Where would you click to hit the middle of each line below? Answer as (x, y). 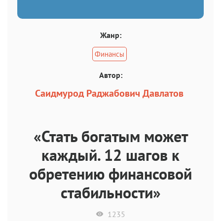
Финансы (109, 54)
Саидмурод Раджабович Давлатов (109, 93)
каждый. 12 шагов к (110, 155)
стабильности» (110, 192)
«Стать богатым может (110, 136)
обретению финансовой (110, 173)
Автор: (110, 75)
